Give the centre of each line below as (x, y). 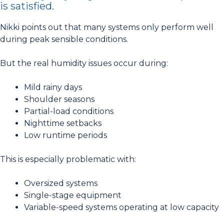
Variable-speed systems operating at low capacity (121, 207)
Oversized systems (61, 183)
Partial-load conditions (69, 111)
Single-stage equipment (73, 195)
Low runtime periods (65, 135)
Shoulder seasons (59, 99)
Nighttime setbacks (63, 123)
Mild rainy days (53, 87)
